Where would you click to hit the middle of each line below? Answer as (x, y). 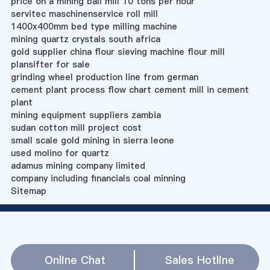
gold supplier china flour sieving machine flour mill (118, 52)
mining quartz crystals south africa (85, 39)
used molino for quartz (60, 153)
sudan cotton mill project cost (76, 127)
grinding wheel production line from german (104, 77)
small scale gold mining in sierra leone (92, 140)
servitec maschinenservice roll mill (84, 14)
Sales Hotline (199, 260)
